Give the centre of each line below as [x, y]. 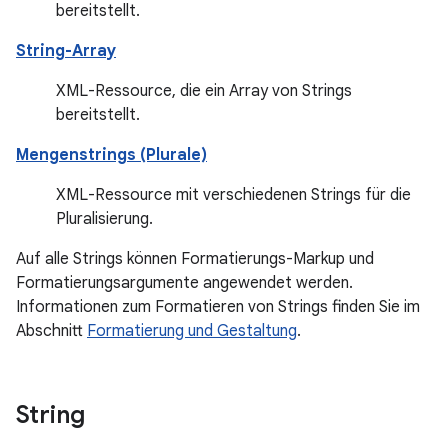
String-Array [66, 51]
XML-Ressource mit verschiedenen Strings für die [233, 195]
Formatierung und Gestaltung [192, 331]
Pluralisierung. [104, 219]
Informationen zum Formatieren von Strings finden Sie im [218, 307]
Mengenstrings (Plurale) [111, 155]
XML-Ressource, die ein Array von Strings [204, 91]
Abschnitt [51, 331]
